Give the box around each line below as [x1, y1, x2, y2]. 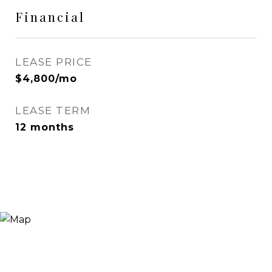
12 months [15, 121, 74, 133]
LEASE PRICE [15, 56, 92, 68]
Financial [15, 8, 85, 25]
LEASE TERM [15, 104, 90, 117]
